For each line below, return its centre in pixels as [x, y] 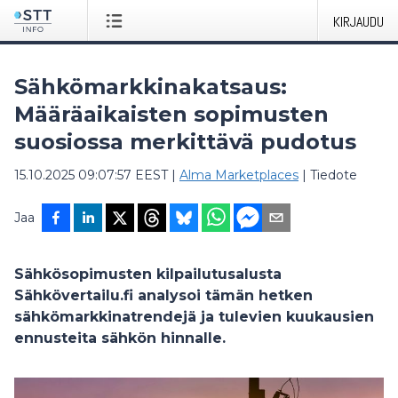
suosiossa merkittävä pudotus [185, 142]
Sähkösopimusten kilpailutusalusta [148, 274]
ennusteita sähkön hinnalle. [120, 338]
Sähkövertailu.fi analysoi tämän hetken [163, 295]
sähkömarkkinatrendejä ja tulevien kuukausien [194, 317]
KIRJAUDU [358, 22]
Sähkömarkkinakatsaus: [151, 87]
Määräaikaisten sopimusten [171, 114]
